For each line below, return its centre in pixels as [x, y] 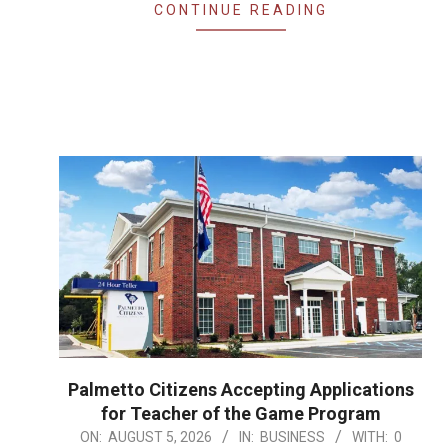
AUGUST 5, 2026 [159, 436]
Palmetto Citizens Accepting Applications [240, 389]
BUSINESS [292, 436]
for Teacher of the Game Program [240, 413]
